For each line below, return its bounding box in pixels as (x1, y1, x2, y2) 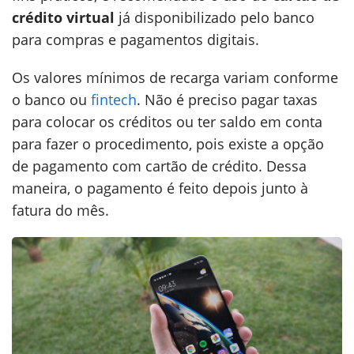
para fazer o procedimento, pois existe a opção (12, 134, 324, 153)
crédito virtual (12, 8, 115, 27)
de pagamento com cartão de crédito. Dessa (12, 156, 307, 175)
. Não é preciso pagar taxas (137, 90, 318, 109)
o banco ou (12, 90, 91, 109)
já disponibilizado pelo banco (115, 8, 314, 27)
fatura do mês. (12, 201, 109, 220)
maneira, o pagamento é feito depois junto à (12, 179, 308, 198)
